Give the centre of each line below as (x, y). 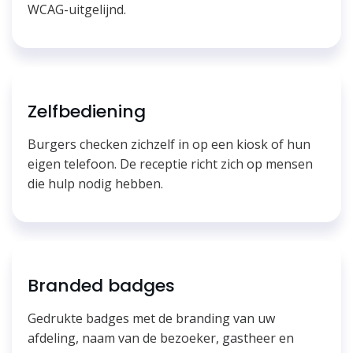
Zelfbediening (87, 111)
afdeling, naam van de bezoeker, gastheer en (161, 338)
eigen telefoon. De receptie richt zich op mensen (170, 163)
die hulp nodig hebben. (95, 183)
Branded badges (101, 285)
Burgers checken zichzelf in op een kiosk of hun (169, 144)
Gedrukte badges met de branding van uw (151, 318)
